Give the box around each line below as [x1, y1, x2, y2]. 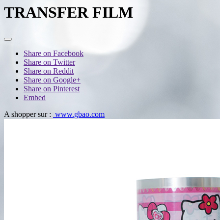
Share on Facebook [24, 49, 83, 57]
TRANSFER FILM [4, 3, 133, 22]
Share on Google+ [24, 75, 81, 84]
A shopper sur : [4, 110, 53, 118]
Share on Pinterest [24, 84, 80, 93]
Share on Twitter [24, 57, 75, 66]
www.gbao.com [53, 110, 105, 118]
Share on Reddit [24, 66, 74, 75]
